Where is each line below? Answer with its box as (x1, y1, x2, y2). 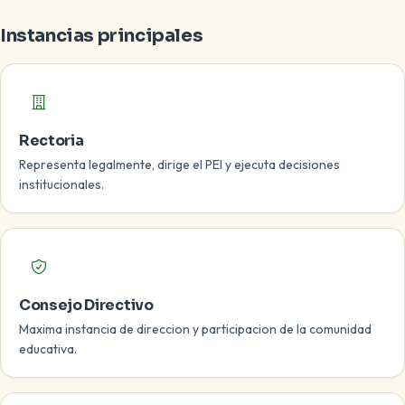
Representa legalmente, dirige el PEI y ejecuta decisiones (19, 156, 340, 173)
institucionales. (19, 176, 104, 193)
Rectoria (19, 131, 84, 150)
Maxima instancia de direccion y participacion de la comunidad (19, 321, 372, 337)
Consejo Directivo (19, 296, 154, 315)
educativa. (19, 341, 77, 357)
